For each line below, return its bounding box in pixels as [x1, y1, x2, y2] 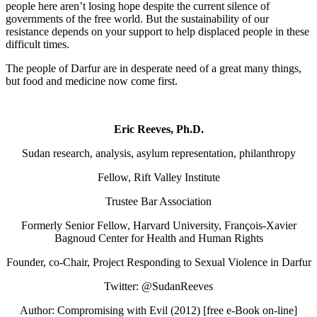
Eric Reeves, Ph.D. [113, 122, 204, 135]
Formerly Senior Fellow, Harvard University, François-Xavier [21, 219, 296, 231]
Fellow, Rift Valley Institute [97, 171, 220, 183]
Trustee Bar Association [105, 195, 212, 207]
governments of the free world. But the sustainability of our [6, 12, 269, 25]
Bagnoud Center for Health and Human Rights [54, 231, 263, 244]
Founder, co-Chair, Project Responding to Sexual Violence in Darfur [6, 255, 311, 268]
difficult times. [6, 38, 69, 50]
